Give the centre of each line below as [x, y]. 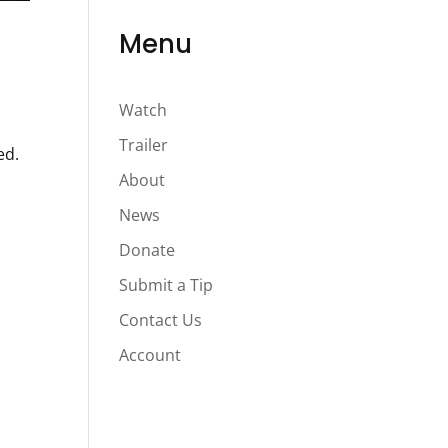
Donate [147, 249]
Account [150, 354]
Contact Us [161, 319]
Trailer [144, 144]
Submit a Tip [166, 284]
